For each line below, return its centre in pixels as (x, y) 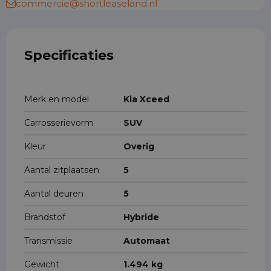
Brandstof (45, 217)
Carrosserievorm (59, 123)
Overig (139, 146)
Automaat (147, 241)
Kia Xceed (146, 99)
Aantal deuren (54, 194)
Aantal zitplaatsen (62, 170)
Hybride (141, 217)
